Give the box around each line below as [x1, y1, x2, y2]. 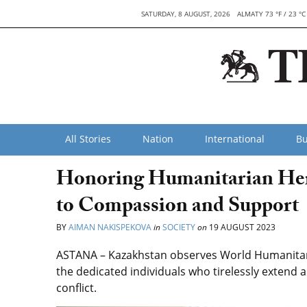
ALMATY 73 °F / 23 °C [236, 9, 306, 19]
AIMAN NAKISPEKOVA [69, 221, 151, 233]
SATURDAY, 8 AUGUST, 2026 [140, 9, 230, 19]
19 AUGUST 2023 [207, 221, 275, 233]
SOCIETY [162, 221, 195, 233]
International [205, 132, 265, 145]
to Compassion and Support [56, 191, 299, 225]
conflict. [56, 280, 97, 295]
